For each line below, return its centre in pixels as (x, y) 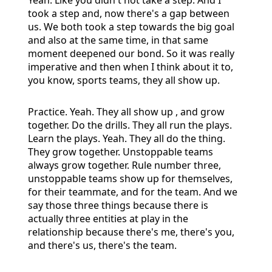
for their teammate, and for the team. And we (133, 192)
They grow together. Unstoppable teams (121, 151)
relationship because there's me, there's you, (131, 232)
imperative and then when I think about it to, (131, 66)
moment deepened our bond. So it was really (131, 53)
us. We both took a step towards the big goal (131, 26)
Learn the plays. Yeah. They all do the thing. (127, 138)
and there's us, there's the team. (102, 245)
